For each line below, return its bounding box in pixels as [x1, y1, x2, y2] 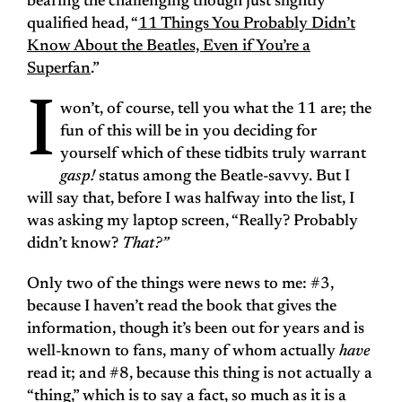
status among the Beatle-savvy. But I [94, 169, 350, 186]
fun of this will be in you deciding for [59, 124, 317, 141]
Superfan [27, 61, 91, 78]
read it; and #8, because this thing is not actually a [27, 366, 372, 383]
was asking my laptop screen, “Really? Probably [27, 214, 358, 231]
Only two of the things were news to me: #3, [27, 276, 334, 293]
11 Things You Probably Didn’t [138, 16, 355, 33]
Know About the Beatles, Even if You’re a [27, 39, 310, 56]
